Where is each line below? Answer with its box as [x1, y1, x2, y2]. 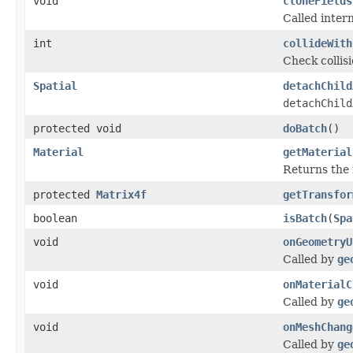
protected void [33, 121, 121, 135]
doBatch [283, 121, 327, 135]
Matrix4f [96, 188, 147, 201]
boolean [33, 211, 77, 225]
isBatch [283, 211, 327, 225]
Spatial [33, 79, 77, 92]
